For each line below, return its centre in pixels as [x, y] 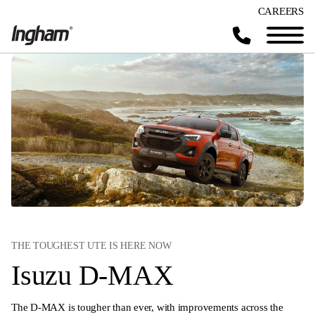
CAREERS [281, 11]
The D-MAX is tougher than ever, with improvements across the [147, 307]
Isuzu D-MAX [92, 275]
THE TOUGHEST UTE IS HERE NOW [91, 245]
